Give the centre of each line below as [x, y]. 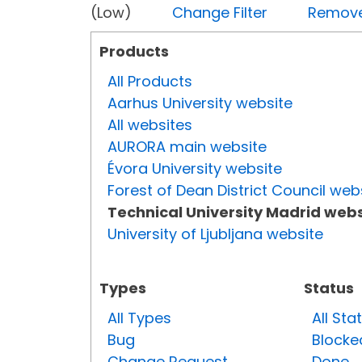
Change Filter [220, 13]
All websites [150, 125]
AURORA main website [187, 147]
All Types [139, 318]
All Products [150, 82]
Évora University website [195, 169]
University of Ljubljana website [215, 234]
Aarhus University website [200, 103]
